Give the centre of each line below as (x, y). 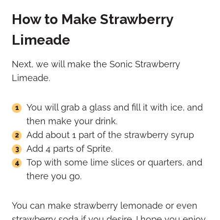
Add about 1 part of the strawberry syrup (110, 135)
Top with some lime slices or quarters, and (114, 163)
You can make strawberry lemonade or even (105, 206)
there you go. (54, 176)
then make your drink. (72, 121)
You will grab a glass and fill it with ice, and (115, 108)
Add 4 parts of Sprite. (69, 149)
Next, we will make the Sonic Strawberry (96, 64)
